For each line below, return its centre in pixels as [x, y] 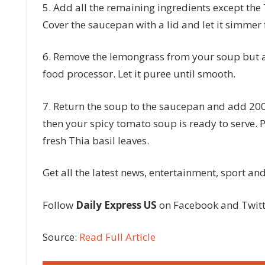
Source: [61, 237]
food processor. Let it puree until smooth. [139, 74]
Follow [59, 205]
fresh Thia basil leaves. [96, 140]
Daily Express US [116, 205]
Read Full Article [117, 237]
